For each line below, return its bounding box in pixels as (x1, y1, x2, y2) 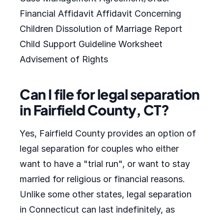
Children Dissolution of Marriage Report (20, 24, 182, 34)
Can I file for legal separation (20, 85, 200, 103)
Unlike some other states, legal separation (20, 189, 192, 199)
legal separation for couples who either (20, 143, 179, 154)
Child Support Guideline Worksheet (20, 39, 163, 49)
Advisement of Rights (20, 54, 108, 64)
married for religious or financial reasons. (20, 174, 185, 184)
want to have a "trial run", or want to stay (20, 159, 190, 169)
